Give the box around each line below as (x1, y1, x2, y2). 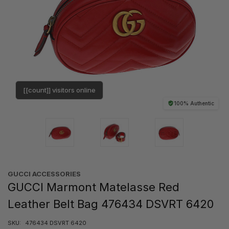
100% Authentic (174, 100, 214, 106)
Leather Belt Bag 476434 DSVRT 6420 (8, 197, 214, 211)
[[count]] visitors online (23, 85, 96, 94)
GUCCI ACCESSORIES (8, 169, 81, 178)
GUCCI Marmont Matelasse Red (8, 180, 179, 194)
